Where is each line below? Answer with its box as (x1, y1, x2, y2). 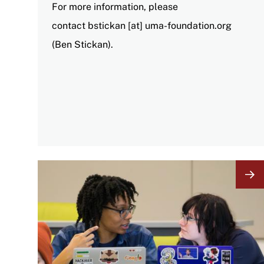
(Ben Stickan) (52, 38, 111, 50)
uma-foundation (145, 19, 214, 31)
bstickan (88, 19, 126, 31)
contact (52, 19, 88, 31)
